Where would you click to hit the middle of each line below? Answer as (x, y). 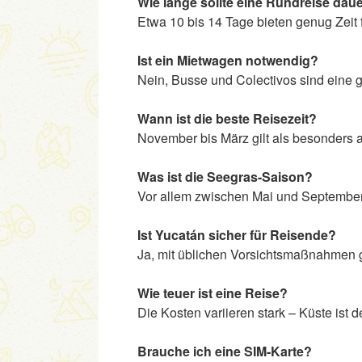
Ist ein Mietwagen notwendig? (228, 61)
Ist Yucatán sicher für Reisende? (237, 235)
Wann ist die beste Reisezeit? (227, 119)
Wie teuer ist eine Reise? (213, 293)
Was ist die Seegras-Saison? (225, 177)
